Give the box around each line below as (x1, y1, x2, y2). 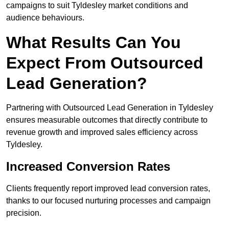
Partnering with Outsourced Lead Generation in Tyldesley (6, 103, 213, 112)
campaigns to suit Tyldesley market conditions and (6, 1, 188, 10)
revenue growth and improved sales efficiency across (6, 128, 198, 137)
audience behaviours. (6, 13, 84, 22)
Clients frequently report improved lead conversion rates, (6, 184, 210, 193)
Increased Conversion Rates (6, 159, 170, 174)
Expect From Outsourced (6, 54, 203, 73)
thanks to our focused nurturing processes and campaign (6, 196, 211, 205)
